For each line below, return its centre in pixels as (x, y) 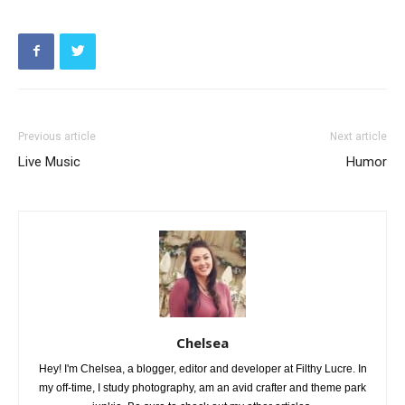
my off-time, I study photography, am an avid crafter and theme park (202, 387)
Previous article (57, 136)
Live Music (49, 161)
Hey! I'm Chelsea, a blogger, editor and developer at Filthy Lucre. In (202, 368)
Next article (358, 136)
